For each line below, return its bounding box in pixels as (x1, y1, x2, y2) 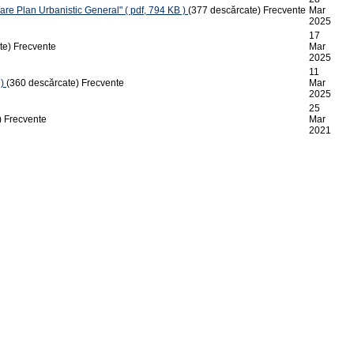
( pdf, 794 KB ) (125, 4, 186, 16)
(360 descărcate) (6, 77, 79, 88)
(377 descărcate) (188, 4, 261, 16)
